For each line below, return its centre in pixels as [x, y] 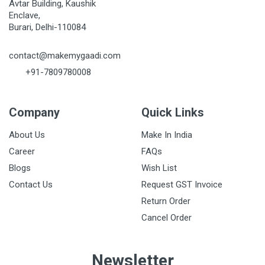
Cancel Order [167, 218]
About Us [27, 135]
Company [34, 113]
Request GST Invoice [182, 185]
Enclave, [25, 16]
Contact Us [31, 185]
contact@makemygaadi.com [65, 56]
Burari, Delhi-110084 [47, 28]
